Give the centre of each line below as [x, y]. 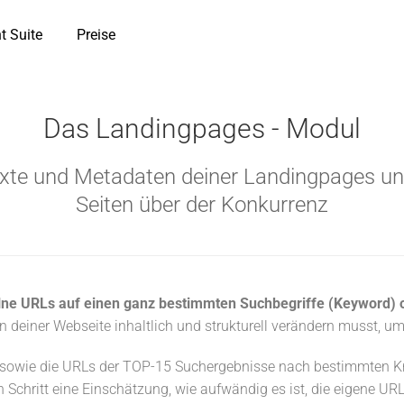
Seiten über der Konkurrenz [202, 205]
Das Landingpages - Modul [202, 129]
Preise [96, 35]
